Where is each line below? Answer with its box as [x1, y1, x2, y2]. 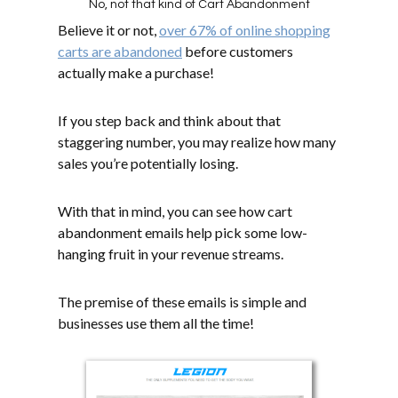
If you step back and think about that [58, 112, 281, 130]
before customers [182, 43, 293, 60]
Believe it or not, [58, 21, 159, 39]
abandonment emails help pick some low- [58, 224, 307, 242]
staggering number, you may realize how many [58, 133, 336, 151]
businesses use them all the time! [58, 314, 254, 332]
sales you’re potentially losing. [58, 155, 238, 172]
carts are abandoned [58, 43, 182, 60]
